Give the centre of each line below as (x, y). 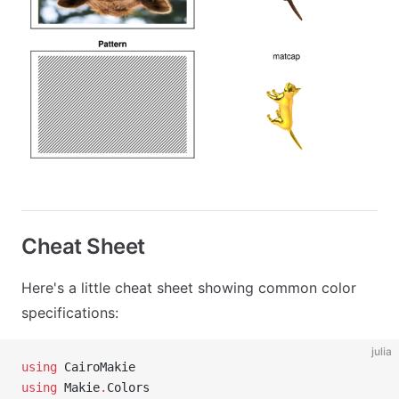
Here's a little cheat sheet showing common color (189, 288)
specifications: (70, 313)
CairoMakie (96, 367)
